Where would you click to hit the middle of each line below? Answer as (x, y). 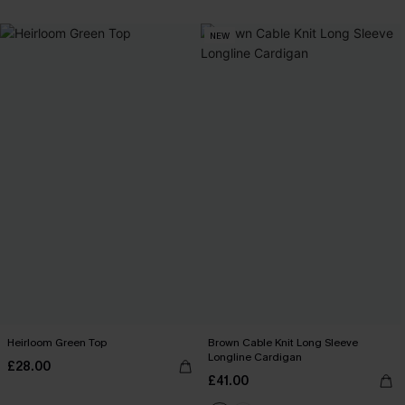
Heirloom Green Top (57, 343)
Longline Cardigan (255, 357)
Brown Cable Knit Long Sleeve (283, 343)
